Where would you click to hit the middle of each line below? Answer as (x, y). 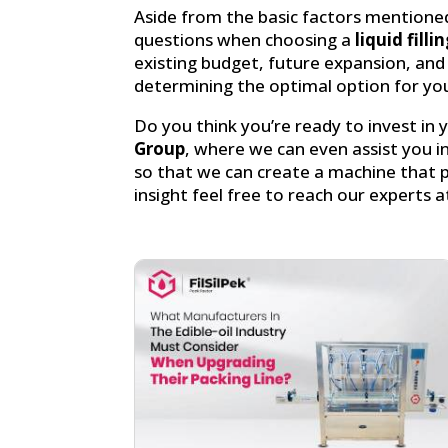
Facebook (229, 299)
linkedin (355, 299)
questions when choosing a (243, 39)
